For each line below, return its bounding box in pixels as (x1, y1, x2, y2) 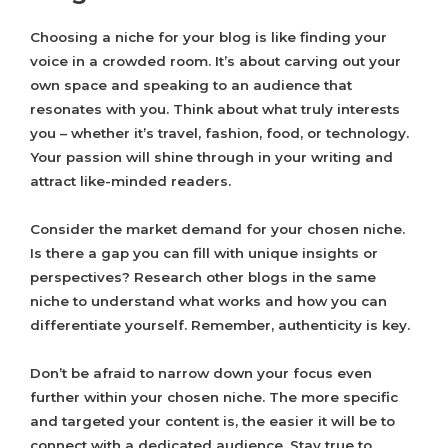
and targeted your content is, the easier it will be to (30, 413, 395, 430)
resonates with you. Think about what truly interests (30, 101, 400, 118)
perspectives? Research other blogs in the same (30, 269, 376, 286)
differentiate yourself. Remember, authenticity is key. (30, 317, 410, 334)
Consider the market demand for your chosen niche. (30, 221, 405, 238)
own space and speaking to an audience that (30, 77, 352, 94)
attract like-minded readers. (30, 173, 231, 190)
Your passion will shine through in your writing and (30, 149, 393, 166)
